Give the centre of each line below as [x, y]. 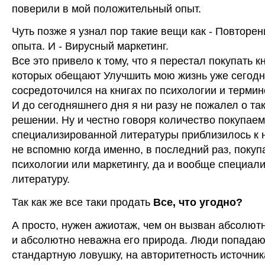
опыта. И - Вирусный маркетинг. [90, 46]
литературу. [41, 180]
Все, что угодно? [198, 202]
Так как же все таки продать [83, 202]
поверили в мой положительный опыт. [106, 9]
